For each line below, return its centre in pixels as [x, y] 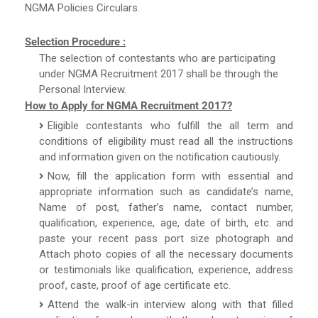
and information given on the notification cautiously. [160, 157]
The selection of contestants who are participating [157, 58]
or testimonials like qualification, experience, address [166, 269]
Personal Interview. [83, 89]
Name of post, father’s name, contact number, [166, 207]
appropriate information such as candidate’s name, [166, 191]
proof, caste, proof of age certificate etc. [135, 285]
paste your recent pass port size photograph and [166, 238]
